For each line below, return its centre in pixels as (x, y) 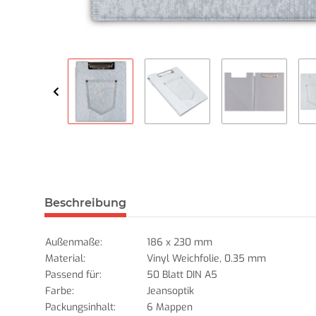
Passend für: (73, 275)
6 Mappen (170, 308)
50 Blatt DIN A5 (182, 275)
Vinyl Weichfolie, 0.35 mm (206, 259)
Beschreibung (85, 203)
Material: (65, 259)
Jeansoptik (170, 291)
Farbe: (60, 291)
